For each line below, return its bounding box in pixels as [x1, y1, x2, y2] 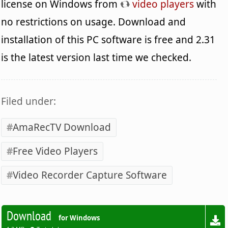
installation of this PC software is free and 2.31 [1, 33, 216, 47]
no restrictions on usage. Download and [1, 15, 186, 29]
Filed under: [1, 95, 56, 108]
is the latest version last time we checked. [1, 51, 192, 65]
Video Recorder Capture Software [13, 168, 167, 182]
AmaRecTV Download [13, 121, 111, 134]
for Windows [59, 213, 100, 223]
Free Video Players [13, 145, 98, 158]
